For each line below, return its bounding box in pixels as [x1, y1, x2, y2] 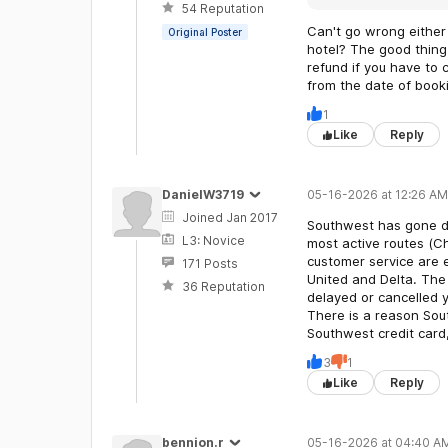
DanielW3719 [161, 187, 244, 202]
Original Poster [167, 26, 242, 38]
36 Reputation [181, 279, 265, 294]
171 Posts [181, 256, 238, 271]
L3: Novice [181, 233, 245, 248]
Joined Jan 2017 [181, 210, 278, 225]
